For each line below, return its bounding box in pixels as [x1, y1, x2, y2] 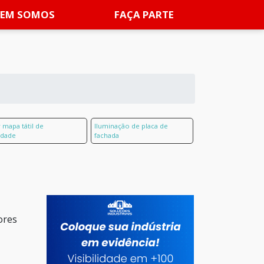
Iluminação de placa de [94, 121, 169, 130]
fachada [94, 131, 120, 140]
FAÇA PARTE [114, 8, 174, 21]
